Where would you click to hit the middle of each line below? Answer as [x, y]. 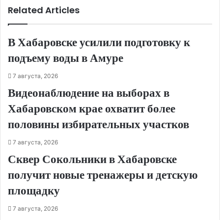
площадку [34, 191]
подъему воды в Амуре [66, 58]
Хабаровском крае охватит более [92, 109]
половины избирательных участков [98, 124]
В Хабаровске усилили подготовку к [99, 42]
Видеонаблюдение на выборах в [89, 93]
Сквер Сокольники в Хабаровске [92, 159]
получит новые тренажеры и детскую [103, 175]
